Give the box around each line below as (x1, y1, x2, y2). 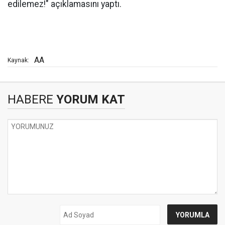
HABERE (8, 92, 53, 107)
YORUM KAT (53, 92, 125, 107)
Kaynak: (8, 57, 29, 64)
